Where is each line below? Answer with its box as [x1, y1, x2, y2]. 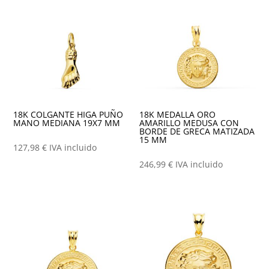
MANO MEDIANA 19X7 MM [13, 116, 121, 128]
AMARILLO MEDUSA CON [139, 116, 240, 128]
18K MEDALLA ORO [139, 108, 216, 120]
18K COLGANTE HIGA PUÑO [13, 108, 124, 120]
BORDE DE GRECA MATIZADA [139, 125, 255, 137]
